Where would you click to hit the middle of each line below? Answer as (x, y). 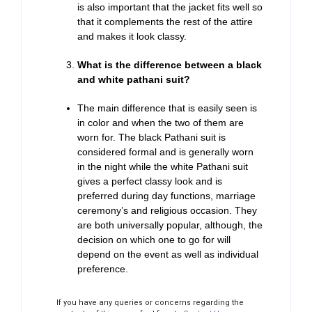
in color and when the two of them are (161, 123)
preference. (103, 269)
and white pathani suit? (134, 80)
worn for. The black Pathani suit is (151, 138)
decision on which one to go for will (154, 240)
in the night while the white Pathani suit (163, 167)
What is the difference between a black (170, 65)
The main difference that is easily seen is (167, 108)
